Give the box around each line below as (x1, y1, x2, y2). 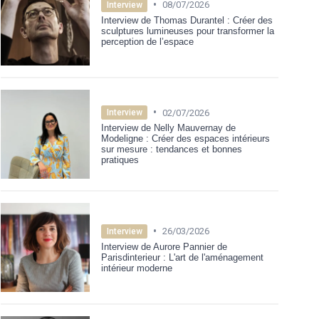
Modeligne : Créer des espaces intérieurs (101, 133, 270, 145)
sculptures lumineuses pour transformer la (101, 25, 274, 36)
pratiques (101, 155, 139, 166)
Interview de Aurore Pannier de (101, 241, 227, 252)
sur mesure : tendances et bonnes (101, 144, 242, 155)
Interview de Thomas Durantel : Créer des (101, 14, 273, 26)
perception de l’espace (101, 36, 194, 47)
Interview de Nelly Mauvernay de (101, 122, 236, 134)
